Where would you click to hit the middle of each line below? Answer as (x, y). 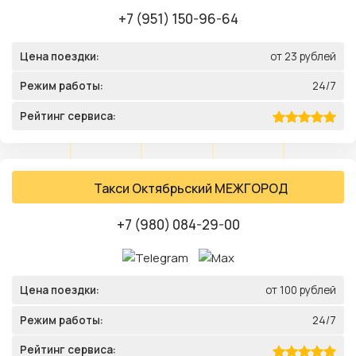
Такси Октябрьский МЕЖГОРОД (191, 189)
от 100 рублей (301, 290)
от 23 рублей (303, 56)
